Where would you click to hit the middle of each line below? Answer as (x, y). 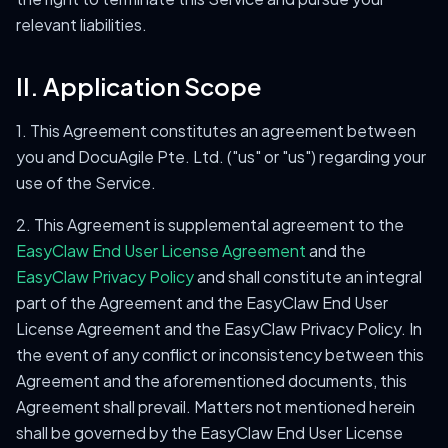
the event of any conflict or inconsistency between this (220, 354)
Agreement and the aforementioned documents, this (211, 380)
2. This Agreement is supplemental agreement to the (210, 224)
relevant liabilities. (81, 24)
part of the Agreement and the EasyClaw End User (202, 302)
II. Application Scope (139, 86)
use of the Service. (86, 182)
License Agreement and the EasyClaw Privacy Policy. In (219, 328)
